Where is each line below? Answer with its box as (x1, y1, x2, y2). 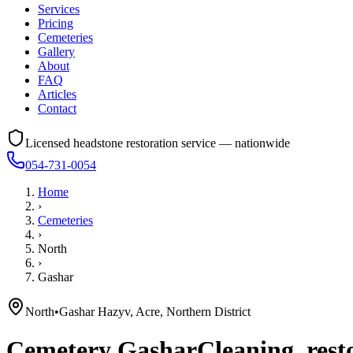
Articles (38, 87, 76, 101)
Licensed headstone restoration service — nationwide (25, 136, 290, 150)
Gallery (38, 45, 75, 58)
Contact (38, 102, 76, 115)
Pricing (38, 17, 73, 30)
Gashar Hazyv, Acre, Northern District (59, 305, 251, 318)
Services (38, 2, 80, 16)
